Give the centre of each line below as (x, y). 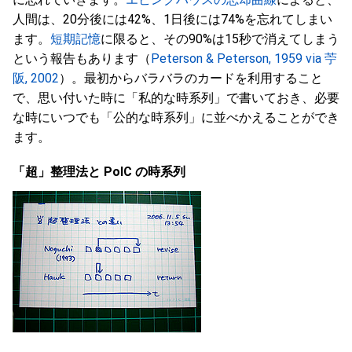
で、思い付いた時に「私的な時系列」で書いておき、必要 (176, 98)
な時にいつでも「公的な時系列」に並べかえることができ (176, 117)
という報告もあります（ (82, 59)
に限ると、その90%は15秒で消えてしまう (220, 39)
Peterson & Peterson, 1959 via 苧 (244, 59)
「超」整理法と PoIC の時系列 (101, 172)
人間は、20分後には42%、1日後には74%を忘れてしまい (172, 19)
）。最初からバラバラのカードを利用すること (191, 78)
